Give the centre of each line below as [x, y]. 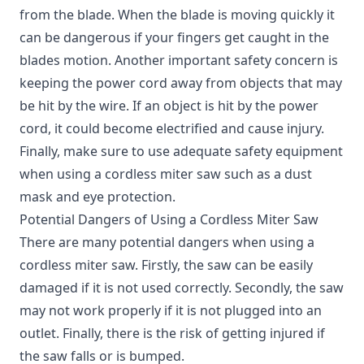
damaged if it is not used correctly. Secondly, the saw [182, 288]
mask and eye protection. [97, 197]
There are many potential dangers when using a [167, 242]
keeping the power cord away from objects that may [181, 83]
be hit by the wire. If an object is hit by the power [169, 106]
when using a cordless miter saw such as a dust [166, 174]
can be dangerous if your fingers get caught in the [174, 37]
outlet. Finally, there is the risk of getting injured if [172, 333]
